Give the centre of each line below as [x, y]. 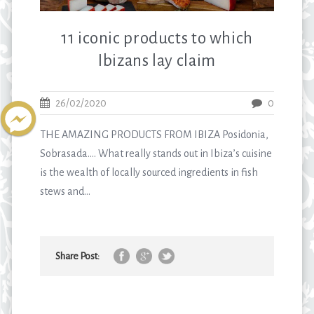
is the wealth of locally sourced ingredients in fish [149, 172]
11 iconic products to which [157, 38]
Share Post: [78, 256]
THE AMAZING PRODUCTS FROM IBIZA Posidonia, [155, 134]
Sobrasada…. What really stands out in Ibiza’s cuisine [156, 153]
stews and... [66, 191]
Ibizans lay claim [157, 60]
